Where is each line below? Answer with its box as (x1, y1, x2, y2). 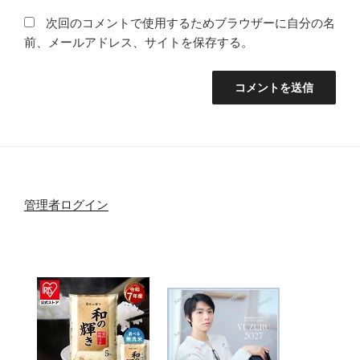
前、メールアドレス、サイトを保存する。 (24, 35, 253, 49)
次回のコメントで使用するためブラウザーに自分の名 (46, 16, 335, 30)
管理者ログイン (24, 198, 108, 211)
